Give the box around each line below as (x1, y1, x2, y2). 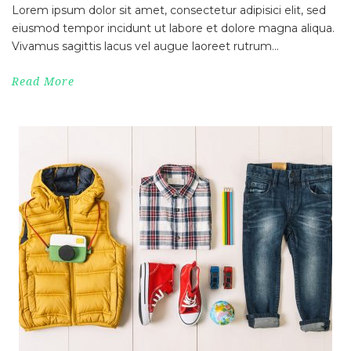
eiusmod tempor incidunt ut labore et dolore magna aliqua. (12, 21, 335, 36)
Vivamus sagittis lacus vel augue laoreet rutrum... (12, 39, 279, 54)
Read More (12, 75, 74, 89)
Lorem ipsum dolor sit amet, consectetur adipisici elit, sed (12, 3, 326, 18)
